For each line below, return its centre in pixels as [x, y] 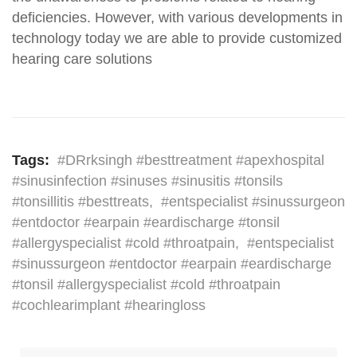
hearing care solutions [82, 59]
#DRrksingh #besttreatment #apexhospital [191, 161]
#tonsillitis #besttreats [80, 202]
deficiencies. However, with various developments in [177, 18]
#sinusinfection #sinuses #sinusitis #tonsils [147, 181]
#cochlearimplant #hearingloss [109, 306]
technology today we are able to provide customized [177, 39]
